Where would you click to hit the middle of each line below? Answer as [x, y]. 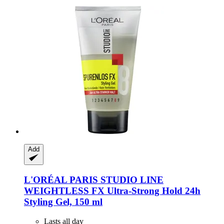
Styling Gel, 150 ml [63, 201]
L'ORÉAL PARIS [61, 179]
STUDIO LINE [131, 179]
